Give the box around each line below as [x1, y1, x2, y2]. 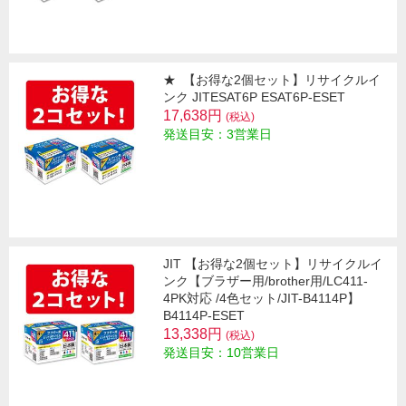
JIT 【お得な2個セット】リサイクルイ [163, 256, 382, 271]
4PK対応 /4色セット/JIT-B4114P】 [163, 290, 360, 305]
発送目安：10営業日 [163, 344, 279, 360]
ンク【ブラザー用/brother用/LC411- [163, 273, 368, 288]
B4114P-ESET [163, 307, 245, 323]
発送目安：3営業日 [163, 126, 272, 141]
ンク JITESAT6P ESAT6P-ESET [163, 89, 345, 104]
